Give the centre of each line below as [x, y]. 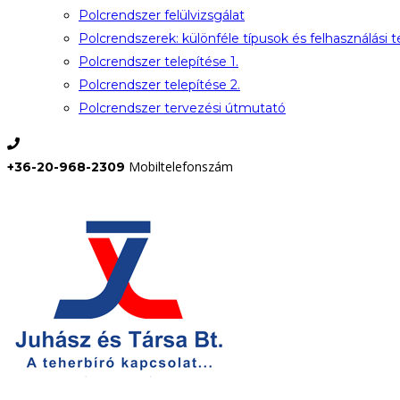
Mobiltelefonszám [181, 167]
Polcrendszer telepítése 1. [158, 62]
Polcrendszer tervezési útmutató [182, 108]
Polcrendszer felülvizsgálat [162, 15]
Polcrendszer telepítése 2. [159, 85]
